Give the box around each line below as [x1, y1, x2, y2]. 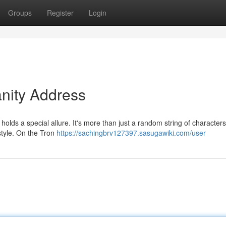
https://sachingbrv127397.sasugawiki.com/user [56, 128, 206, 138]
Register [47, 8, 74, 18]
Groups [8, 8, 32, 18]
